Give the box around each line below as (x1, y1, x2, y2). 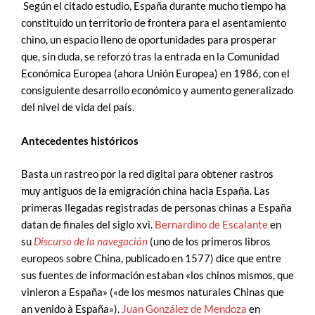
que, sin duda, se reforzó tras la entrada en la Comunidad (21, 51, 279, 63)
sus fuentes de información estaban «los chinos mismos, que (21, 269, 294, 282)
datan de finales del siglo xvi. (21, 219, 155, 231)
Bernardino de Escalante (155, 219, 268, 231)
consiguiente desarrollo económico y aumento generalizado (21, 84, 293, 97)
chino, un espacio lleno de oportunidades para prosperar (21, 34, 276, 46)
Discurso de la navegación (34, 236, 148, 248)
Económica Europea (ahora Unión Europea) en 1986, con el (21, 67, 290, 80)
